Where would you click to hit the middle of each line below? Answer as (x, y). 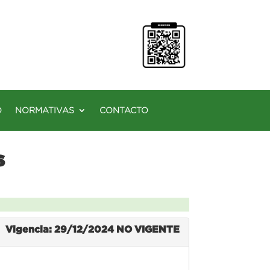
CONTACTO (124, 110)
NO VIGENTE (148, 229)
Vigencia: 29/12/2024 (61, 229)
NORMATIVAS (45, 110)
